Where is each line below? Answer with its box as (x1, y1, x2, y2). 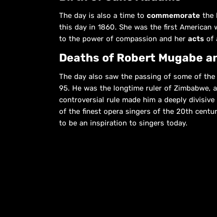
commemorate (147, 11, 200, 20)
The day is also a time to (59, 11, 147, 20)
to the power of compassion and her (59, 34, 188, 43)
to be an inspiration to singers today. (59, 118, 187, 127)
